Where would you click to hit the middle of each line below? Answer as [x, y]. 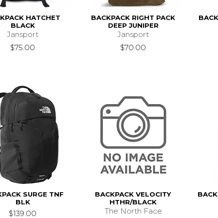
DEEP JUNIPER [133, 25]
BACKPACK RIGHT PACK [133, 17]
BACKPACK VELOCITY [133, 194]
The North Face [133, 211]
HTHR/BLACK [133, 202]
